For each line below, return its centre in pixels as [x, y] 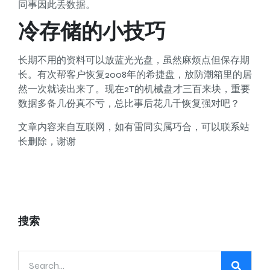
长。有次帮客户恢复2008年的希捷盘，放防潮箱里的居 [135, 75]
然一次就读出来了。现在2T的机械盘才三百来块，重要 [134, 89]
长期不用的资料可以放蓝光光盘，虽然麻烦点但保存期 [134, 60]
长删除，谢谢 [47, 141]
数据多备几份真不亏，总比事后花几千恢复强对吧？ [129, 104]
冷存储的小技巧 [92, 32]
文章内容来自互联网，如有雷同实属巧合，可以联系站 [134, 127]
